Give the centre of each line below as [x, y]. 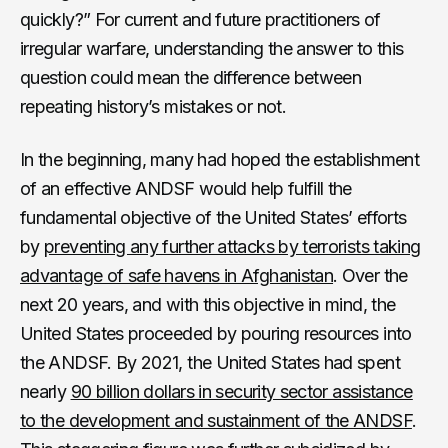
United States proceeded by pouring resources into [216, 333]
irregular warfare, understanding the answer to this [212, 48]
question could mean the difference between [191, 77]
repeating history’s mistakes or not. [153, 106]
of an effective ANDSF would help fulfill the [186, 188]
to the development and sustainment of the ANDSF [216, 420]
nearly [45, 391]
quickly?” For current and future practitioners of [200, 19]
